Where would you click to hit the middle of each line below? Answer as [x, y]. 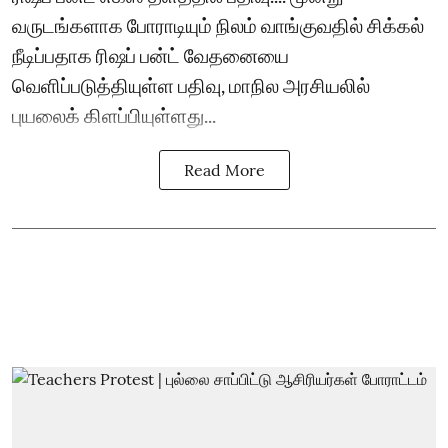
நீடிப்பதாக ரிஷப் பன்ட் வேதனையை [150, 54]
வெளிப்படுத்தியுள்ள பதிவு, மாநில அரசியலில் [191, 84]
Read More [224, 169]
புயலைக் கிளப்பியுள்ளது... [114, 114]
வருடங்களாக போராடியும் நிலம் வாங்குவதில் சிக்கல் [218, 24]
